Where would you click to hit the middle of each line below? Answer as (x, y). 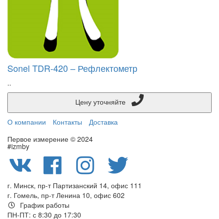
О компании (27, 122)
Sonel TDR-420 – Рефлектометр (72, 68)
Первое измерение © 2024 (50, 139)
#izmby (18, 146)
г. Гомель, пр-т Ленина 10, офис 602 (66, 195)
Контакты (67, 122)
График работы (43, 205)
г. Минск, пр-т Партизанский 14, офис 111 (75, 185)
